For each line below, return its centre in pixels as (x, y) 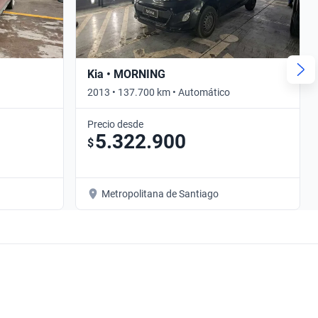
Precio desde (115, 124)
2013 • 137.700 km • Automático (159, 92)
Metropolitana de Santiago (160, 193)
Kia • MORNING (126, 74)
